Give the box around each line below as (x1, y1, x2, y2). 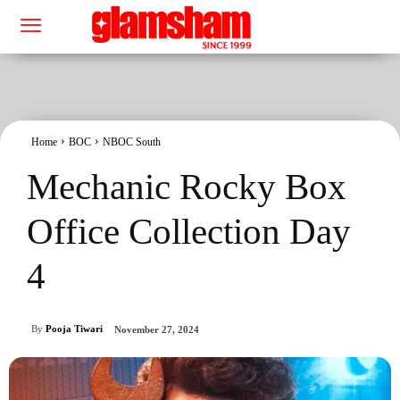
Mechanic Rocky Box (27, 165, 346, 207)
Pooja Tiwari (46, 323, 103, 335)
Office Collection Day (27, 210, 351, 252)
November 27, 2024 (114, 324, 199, 336)
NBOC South (103, 135, 161, 148)
